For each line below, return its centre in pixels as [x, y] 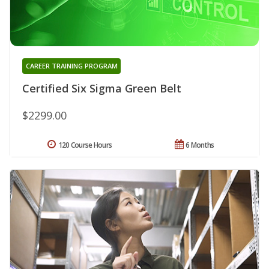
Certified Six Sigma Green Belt [102, 89]
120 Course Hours [85, 145]
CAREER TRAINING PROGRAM [71, 66]
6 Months [200, 145]
